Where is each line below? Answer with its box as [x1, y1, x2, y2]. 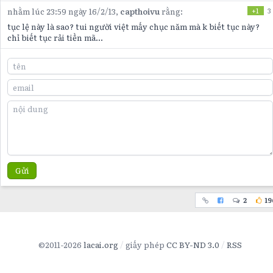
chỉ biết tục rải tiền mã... [7, 32, 104, 44]
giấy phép [126, 239, 166, 250]
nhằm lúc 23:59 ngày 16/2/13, [7, 5, 121, 17]
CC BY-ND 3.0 [166, 239, 219, 250]
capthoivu [120, 5, 160, 17]
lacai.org [83, 239, 118, 250]
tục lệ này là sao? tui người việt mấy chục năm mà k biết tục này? [7, 21, 260, 33]
